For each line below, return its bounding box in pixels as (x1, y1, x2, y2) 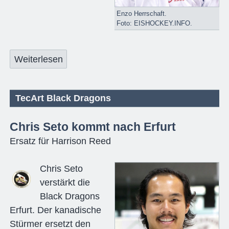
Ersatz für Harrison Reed (9, 136, 111, 147)
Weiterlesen (14, 54, 63, 64)
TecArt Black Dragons (15, 93, 111, 103)
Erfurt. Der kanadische (9, 205, 101, 216)
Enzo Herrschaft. (116, 10, 167, 18)
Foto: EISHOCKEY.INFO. (116, 19, 192, 28)
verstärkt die (39, 177, 90, 188)
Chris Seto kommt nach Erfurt (9, 120, 176, 134)
